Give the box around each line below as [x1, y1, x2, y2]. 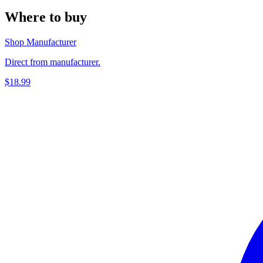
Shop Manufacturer [5, 37, 76, 48]
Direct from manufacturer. [5, 57, 100, 68]
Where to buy [5, 9, 87, 25]
